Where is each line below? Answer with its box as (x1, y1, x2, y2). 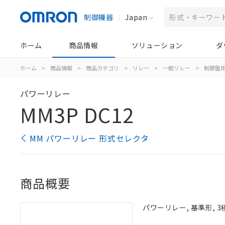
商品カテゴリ (86, 64, 119, 72)
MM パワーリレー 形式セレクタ (30, 132, 149, 144)
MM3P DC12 (20, 100, 134, 129)
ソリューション (131, 40, 183, 50)
